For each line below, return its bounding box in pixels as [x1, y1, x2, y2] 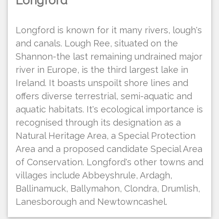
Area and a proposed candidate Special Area [16, 143, 202, 154]
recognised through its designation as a [16, 117, 181, 128]
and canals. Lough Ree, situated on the [16, 38, 178, 48]
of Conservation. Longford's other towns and [16, 156, 203, 167]
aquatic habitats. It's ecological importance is [16, 104, 203, 114]
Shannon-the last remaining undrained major [16, 51, 202, 62]
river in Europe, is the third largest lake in [16, 64, 188, 75]
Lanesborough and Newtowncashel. [16, 196, 167, 207]
